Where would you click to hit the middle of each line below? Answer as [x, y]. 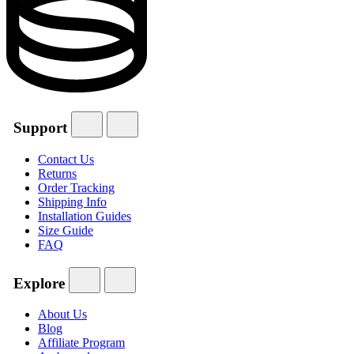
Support [40, 128]
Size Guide [66, 230]
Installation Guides [85, 216]
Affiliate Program [81, 343]
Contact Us [66, 159]
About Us [62, 314]
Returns [57, 173]
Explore [39, 283]
